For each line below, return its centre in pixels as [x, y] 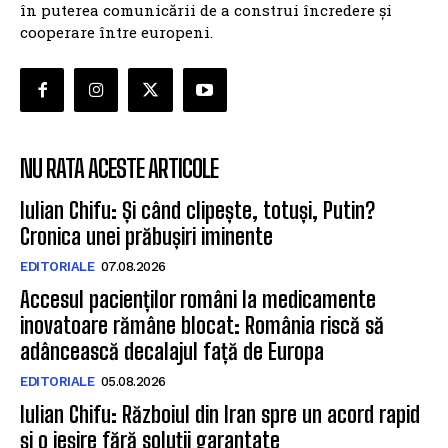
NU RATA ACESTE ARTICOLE [119, 169]
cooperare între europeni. [116, 31]
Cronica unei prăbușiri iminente [146, 237]
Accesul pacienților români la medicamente [198, 300]
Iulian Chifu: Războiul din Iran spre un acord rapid [220, 415]
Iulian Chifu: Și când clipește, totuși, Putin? [197, 211]
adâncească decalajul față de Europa [172, 352]
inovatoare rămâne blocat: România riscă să [202, 326]
